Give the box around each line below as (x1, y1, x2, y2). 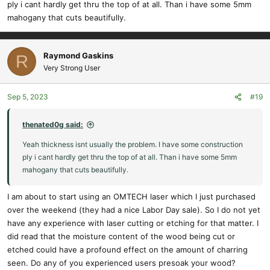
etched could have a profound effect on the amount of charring (7, 244, 248, 254)
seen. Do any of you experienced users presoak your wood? (7, 257, 236, 268)
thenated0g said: (22, 120, 83, 130)
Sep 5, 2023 (7, 92, 48, 102)
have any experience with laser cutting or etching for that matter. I (7, 218, 259, 228)
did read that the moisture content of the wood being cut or (7, 231, 235, 241)
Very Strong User (43, 63, 100, 73)
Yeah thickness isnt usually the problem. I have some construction (22, 140, 243, 149)
